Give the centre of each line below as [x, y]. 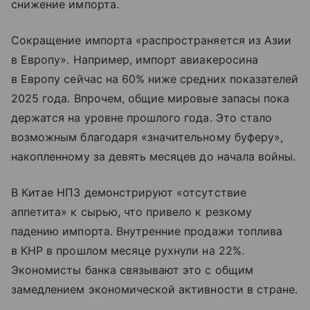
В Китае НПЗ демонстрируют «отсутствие [129, 193]
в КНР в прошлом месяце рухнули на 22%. [128, 251]
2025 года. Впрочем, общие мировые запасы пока [151, 99]
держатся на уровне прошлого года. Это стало [142, 118]
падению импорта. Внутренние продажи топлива [147, 231]
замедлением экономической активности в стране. [155, 290]
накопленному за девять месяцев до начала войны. [154, 157]
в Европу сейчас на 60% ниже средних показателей [155, 79]
